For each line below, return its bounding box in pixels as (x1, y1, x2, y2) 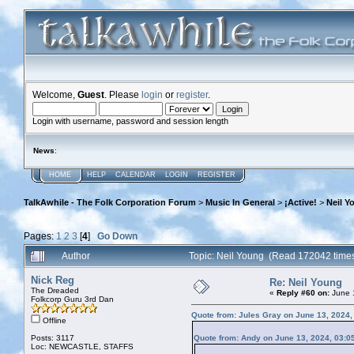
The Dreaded (31, 285, 79, 295)
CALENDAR (115, 171, 156, 179)
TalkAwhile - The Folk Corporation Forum (24, 198, 196, 208)
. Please (104, 89, 141, 100)
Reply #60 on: (277, 288, 330, 297)
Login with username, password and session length (32, 116, 228, 126)
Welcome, (32, 89, 77, 100)
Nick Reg (31, 273, 74, 286)
